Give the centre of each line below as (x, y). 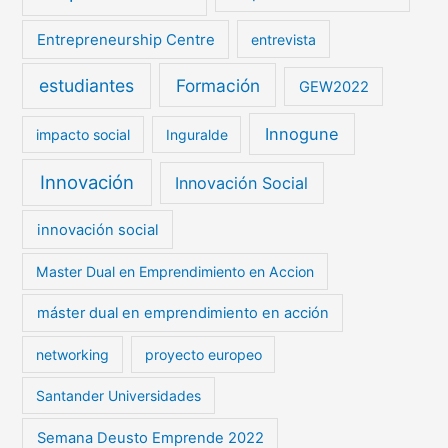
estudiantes (87, 85)
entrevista (283, 39)
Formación (217, 85)
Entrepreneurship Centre (125, 39)
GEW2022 (333, 86)
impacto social (83, 134)
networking (73, 355)
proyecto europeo (203, 355)
